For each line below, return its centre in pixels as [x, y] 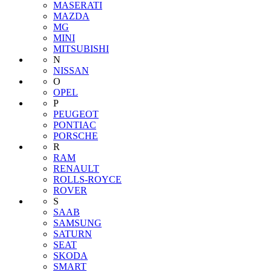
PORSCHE [76, 136]
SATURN [73, 234]
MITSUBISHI [81, 49]
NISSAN [71, 71]
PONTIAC [75, 125]
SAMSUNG [77, 223]
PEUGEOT [76, 114]
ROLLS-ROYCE [87, 180]
